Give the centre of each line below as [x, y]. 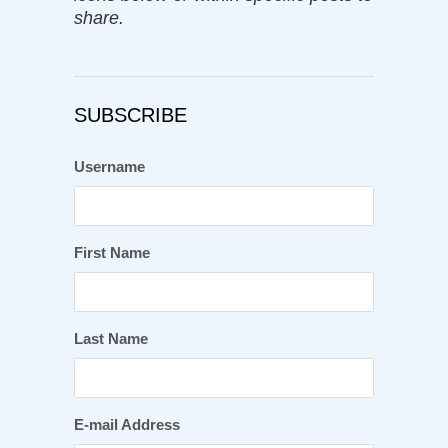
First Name [112, 253]
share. [99, 18]
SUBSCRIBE [130, 115]
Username [109, 167]
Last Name [111, 339]
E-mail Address [127, 425]
